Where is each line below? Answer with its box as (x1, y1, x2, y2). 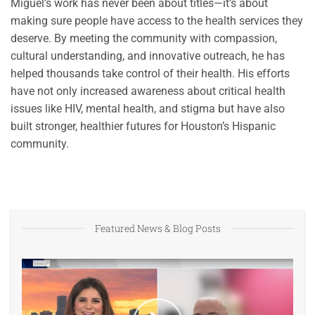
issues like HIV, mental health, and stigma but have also (11, 101, 285, 115)
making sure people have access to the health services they (11, 13, 303, 27)
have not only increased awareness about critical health (11, 84, 285, 98)
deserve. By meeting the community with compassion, (11, 31, 277, 45)
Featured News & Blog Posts (94, 221, 221, 235)
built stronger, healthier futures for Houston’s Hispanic (11, 119, 276, 133)
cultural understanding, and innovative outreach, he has (11, 49, 285, 63)
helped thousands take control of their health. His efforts (11, 66, 290, 80)
